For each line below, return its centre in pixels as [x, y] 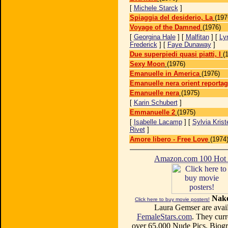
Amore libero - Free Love [169, 139]
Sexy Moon [147, 64]
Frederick [143, 45]
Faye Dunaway [189, 45]
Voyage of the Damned [165, 27]
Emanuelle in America [164, 74]
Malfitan [197, 37]
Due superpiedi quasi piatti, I [175, 54]
